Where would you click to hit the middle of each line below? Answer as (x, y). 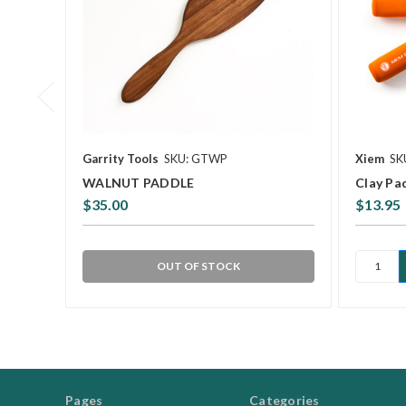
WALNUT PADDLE (139, 182)
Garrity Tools (121, 158)
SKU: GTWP (196, 158)
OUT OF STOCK (199, 266)
